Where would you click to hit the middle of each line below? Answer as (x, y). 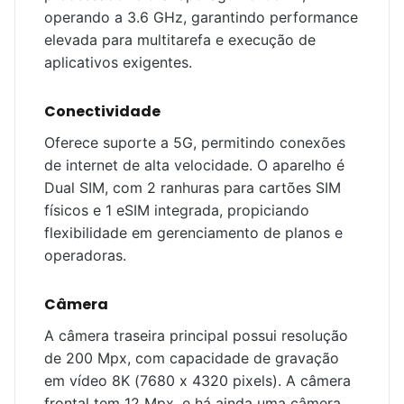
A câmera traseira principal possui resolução (196, 336)
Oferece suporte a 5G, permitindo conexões (195, 143)
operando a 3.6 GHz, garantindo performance (201, 18)
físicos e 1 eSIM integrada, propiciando (177, 211)
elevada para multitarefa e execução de (180, 40)
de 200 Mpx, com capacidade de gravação (192, 358)
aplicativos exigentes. (118, 63)
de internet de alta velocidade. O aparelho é (194, 165)
